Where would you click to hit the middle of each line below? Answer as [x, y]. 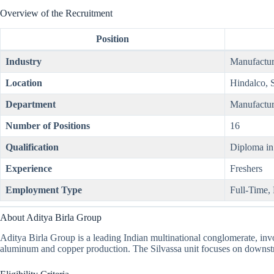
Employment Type [44, 190]
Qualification [32, 147]
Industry [24, 61]
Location [24, 83]
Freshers [246, 168]
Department [31, 104]
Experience [29, 168]
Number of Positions [48, 125]
